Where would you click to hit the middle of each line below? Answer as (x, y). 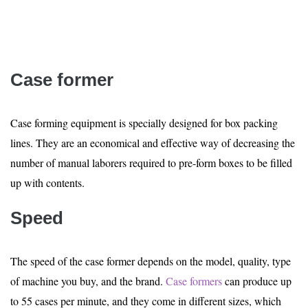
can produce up (257, 281)
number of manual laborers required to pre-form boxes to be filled (151, 163)
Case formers (194, 281)
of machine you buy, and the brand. (87, 281)
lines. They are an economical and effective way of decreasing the (153, 143)
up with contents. (47, 183)
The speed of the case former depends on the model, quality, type (151, 261)
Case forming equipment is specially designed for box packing (144, 123)
